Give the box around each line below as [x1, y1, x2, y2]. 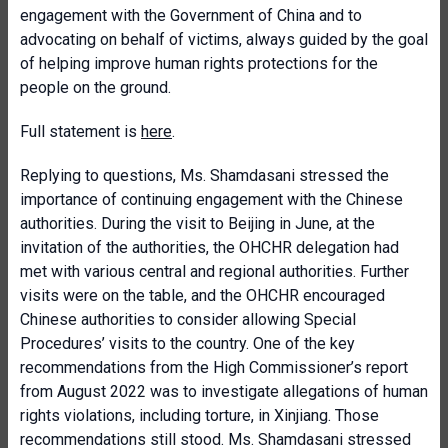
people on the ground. [20, 78, 171, 97]
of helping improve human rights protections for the [20, 54, 378, 73]
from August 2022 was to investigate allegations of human [20, 382, 428, 401]
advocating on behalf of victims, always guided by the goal [20, 30, 428, 49]
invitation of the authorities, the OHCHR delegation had [20, 238, 399, 257]
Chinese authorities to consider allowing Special [20, 310, 356, 329]
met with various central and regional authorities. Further [20, 262, 409, 281]
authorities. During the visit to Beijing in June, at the [20, 214, 375, 233]
